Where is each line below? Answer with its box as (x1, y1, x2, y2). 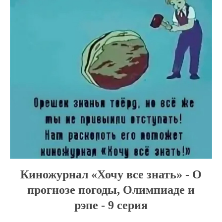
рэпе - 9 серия (74, 198, 148, 212)
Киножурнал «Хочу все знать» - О (20, 167, 202, 181)
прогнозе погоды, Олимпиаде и (27, 183, 195, 196)
